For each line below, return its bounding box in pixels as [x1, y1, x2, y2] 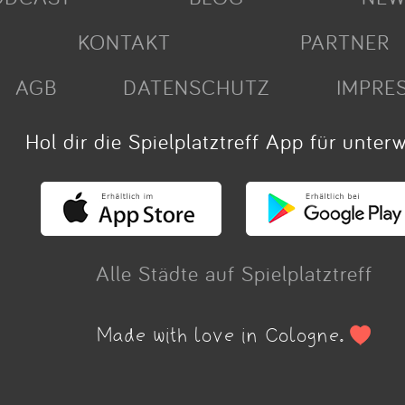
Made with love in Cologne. [96, 323, 352, 349]
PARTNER [300, 28, 391, 55]
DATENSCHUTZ [123, 73, 270, 100]
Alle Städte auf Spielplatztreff [95, 259, 372, 287]
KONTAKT [78, 28, 172, 55]
